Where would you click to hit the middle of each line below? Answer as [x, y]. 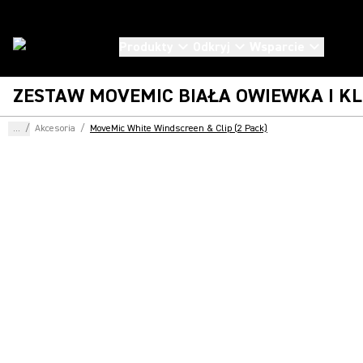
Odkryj [211, 47]
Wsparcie [277, 47]
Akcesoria [55, 128]
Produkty [146, 47]
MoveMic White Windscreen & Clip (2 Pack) [179, 128]
